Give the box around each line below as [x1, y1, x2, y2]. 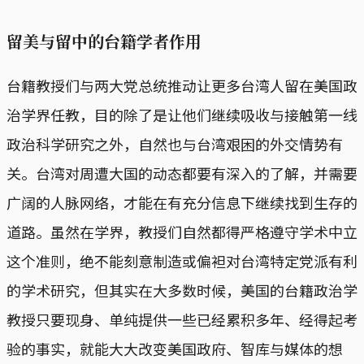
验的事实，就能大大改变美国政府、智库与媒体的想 [6, 337, 343, 359]
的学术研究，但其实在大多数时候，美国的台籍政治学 [6, 279, 357, 301]
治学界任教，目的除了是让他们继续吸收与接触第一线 [6, 103, 357, 125]
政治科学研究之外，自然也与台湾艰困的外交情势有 [6, 132, 343, 154]
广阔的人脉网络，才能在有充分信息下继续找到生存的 [6, 191, 357, 213]
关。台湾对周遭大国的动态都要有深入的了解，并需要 [6, 162, 357, 184]
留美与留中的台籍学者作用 [6, 28, 201, 53]
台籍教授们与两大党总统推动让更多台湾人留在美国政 [6, 74, 357, 96]
